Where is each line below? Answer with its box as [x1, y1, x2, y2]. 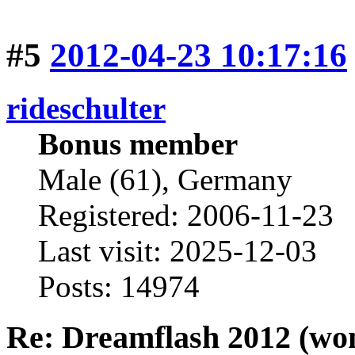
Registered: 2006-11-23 [38, 197, 334, 232]
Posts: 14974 [38, 269, 200, 303]
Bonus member [38, 126, 238, 161]
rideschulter [6, 90, 166, 125]
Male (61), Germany [38, 162, 292, 197]
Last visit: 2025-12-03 [38, 233, 317, 268]
